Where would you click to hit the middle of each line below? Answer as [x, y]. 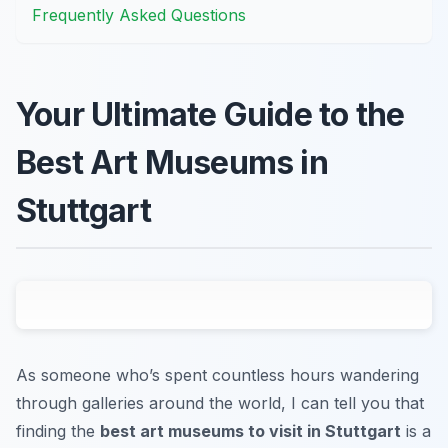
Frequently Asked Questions [139, 14]
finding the [58, 430]
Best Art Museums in [172, 162]
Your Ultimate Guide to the [210, 114]
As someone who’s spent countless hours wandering [217, 374]
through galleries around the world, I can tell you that [220, 402]
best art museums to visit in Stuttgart [250, 430]
